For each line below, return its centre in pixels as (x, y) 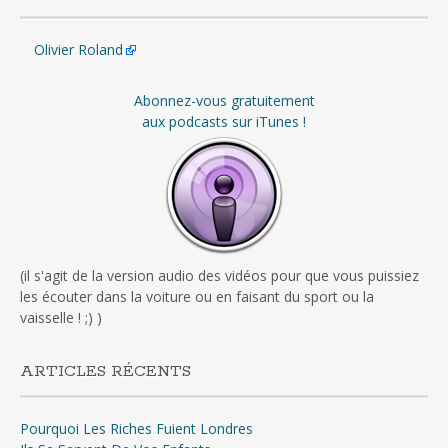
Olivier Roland (78, 50)
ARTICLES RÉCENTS (105, 372)
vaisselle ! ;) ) (61, 318)
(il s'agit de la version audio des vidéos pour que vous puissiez (219, 276)
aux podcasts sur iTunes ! (224, 122)
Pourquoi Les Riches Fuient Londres (136, 429)
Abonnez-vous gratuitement (224, 101)
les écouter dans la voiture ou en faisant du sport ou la (197, 297)
